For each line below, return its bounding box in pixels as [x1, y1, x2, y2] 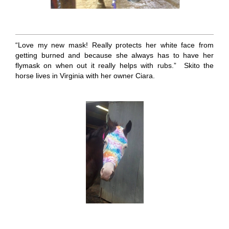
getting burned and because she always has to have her [15, 51, 214, 59]
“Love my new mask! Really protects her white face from [15, 40, 214, 49]
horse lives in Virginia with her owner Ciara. [15, 71, 155, 80]
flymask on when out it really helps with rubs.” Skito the [15, 61, 214, 70]
